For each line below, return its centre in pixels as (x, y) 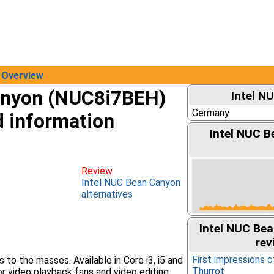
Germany (210, 113)
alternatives (107, 194)
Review (97, 171)
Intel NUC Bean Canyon (131, 183)
